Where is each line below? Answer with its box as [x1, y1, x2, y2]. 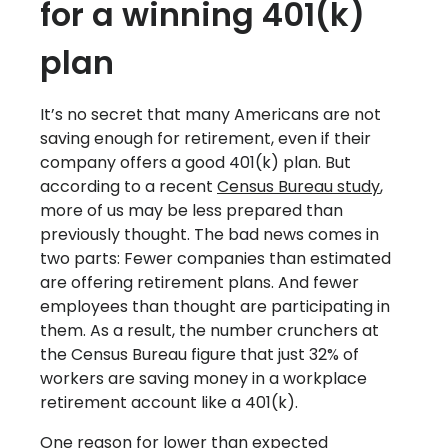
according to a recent [40, 175, 217, 199]
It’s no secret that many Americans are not [40, 103, 381, 127]
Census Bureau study [217, 175, 380, 199]
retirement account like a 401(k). [40, 391, 298, 415]
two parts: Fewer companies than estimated [40, 247, 391, 271]
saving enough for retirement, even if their [40, 127, 371, 151]
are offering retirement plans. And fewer [40, 271, 359, 295]
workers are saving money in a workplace [40, 367, 367, 391]
